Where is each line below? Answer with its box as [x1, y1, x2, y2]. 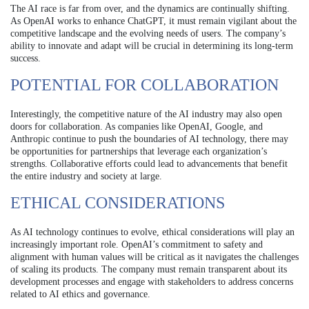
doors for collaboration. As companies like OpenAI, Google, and [10, 121, 263, 132]
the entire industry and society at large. [10, 170, 162, 181]
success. [10, 52, 41, 63]
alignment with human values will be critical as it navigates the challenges [10, 251, 299, 262]
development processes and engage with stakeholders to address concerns [10, 276, 293, 287]
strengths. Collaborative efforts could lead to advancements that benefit [10, 158, 288, 169]
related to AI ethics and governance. [10, 288, 150, 299]
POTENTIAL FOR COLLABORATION [10, 75, 279, 94]
